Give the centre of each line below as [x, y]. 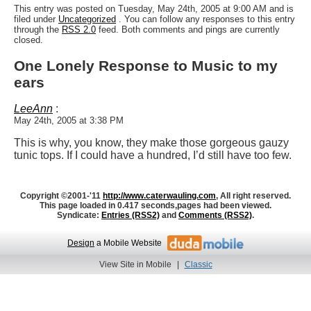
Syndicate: [78, 216]
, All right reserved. [253, 196]
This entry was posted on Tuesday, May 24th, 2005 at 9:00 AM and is [154, 9]
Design [81, 243]
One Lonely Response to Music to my [146, 65]
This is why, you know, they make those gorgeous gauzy [151, 143]
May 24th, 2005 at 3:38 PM [69, 121]
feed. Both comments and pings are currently [189, 30]
